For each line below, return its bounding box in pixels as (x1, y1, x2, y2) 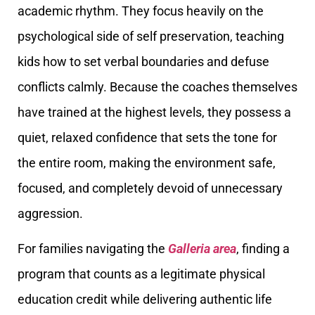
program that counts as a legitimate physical (18, 266, 265, 282)
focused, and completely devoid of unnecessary (18, 180, 283, 195)
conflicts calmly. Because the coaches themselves (18, 79, 297, 94)
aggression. (18, 205, 83, 221)
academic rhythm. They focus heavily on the (18, 3, 264, 18)
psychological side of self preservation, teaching (18, 28, 284, 44)
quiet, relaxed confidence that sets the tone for (18, 129, 277, 145)
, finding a (236, 241, 290, 257)
